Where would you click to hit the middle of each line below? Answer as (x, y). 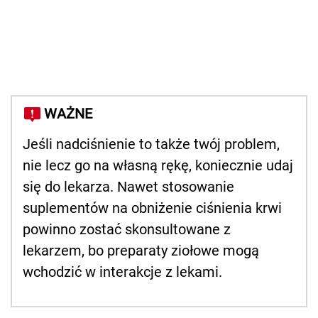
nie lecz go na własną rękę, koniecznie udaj (158, 166)
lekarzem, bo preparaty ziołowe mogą (141, 251)
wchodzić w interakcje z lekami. (122, 272)
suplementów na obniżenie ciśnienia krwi (152, 208)
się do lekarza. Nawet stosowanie (128, 187)
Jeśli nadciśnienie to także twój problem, (151, 144)
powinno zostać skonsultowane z (127, 230)
